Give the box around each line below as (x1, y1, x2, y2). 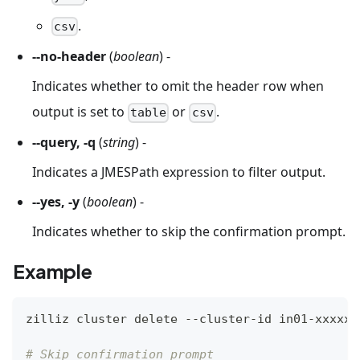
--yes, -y (32, 193, 80, 211)
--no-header (32, 47, 106, 66)
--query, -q (32, 133, 96, 152)
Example (13, 258, 92, 283)
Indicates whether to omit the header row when (32, 76, 324, 95)
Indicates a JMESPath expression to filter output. (32, 163, 325, 182)
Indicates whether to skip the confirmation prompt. (32, 222, 346, 240)
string (103, 133, 135, 152)
